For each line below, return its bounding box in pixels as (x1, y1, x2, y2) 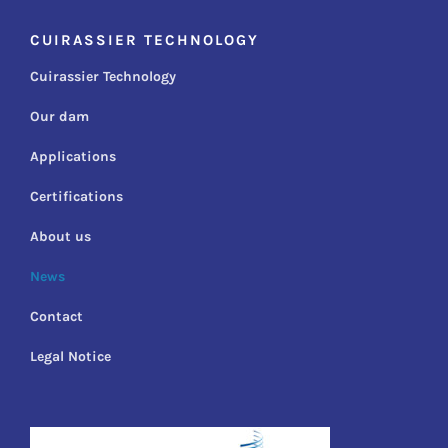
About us (30, 228, 91, 246)
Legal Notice (30, 348, 111, 366)
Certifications (30, 188, 123, 206)
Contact (30, 308, 83, 326)
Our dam (30, 108, 89, 126)
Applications (30, 148, 116, 166)
